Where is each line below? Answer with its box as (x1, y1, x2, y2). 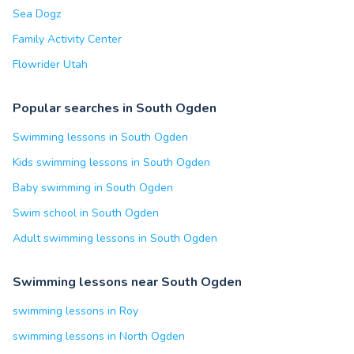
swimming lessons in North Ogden (13, 329, 185, 344)
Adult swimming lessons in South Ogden (13, 231, 217, 246)
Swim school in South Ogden (13, 205, 159, 220)
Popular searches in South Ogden (13, 100, 217, 117)
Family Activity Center (13, 32, 122, 47)
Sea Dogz (13, 6, 61, 21)
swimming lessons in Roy (13, 303, 138, 318)
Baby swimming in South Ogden (13, 180, 173, 195)
